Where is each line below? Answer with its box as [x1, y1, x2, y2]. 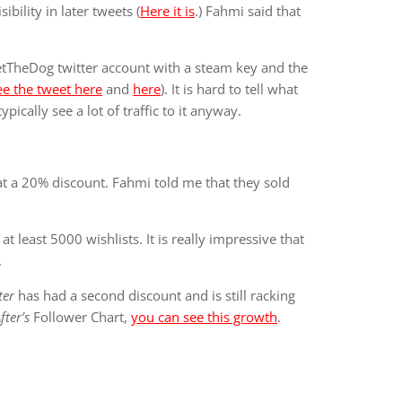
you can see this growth [131, 308, 278, 326]
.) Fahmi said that [195, 2, 301, 20]
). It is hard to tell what [161, 80, 299, 98]
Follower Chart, [30, 308, 132, 326]
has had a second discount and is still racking [14, 286, 296, 304]
